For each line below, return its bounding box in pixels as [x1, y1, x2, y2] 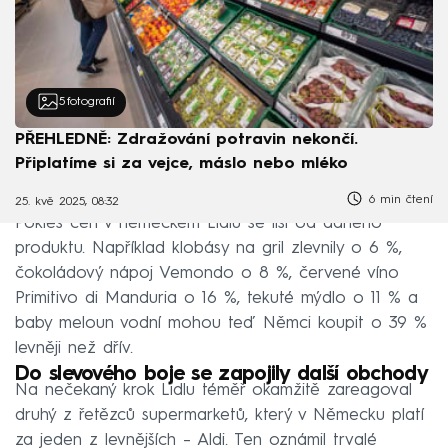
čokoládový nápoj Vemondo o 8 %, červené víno [15, 265, 399, 283]
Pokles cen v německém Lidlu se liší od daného [15, 215, 382, 233]
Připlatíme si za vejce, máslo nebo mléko [15, 156, 348, 173]
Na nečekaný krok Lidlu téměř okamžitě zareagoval [15, 382, 412, 400]
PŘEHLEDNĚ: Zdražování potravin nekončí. [15, 132, 358, 149]
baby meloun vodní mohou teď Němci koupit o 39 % [15, 315, 427, 333]
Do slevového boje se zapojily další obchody [15, 365, 428, 386]
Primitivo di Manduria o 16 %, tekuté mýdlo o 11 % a [15, 290, 418, 308]
